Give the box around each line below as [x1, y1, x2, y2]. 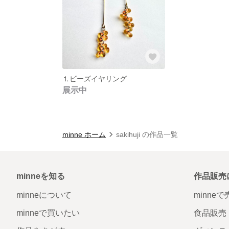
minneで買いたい [16, 208, 80, 217]
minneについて [16, 190, 72, 199]
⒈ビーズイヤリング [62, 74, 127, 83]
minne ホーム [62, 130, 106, 139]
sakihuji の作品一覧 [116, 130, 178, 139]
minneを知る [16, 171, 65, 180]
